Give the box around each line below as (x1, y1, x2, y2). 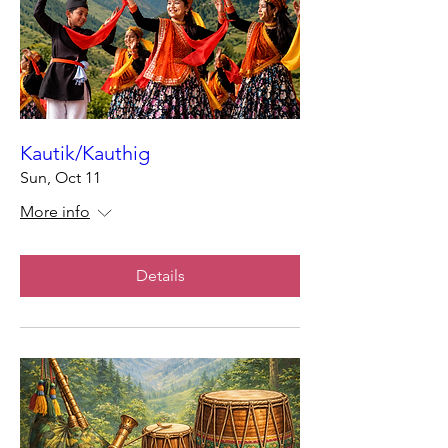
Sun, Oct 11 (20, 167, 101, 187)
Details (135, 265, 185, 285)
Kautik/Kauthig (20, 140, 150, 165)
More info (20, 201, 90, 221)
